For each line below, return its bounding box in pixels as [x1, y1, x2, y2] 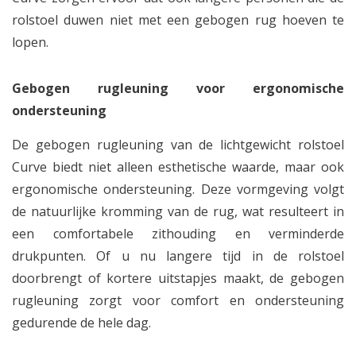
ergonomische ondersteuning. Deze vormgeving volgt [12, 180, 344, 198]
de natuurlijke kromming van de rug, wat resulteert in [12, 203, 344, 220]
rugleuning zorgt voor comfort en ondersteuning [12, 292, 344, 309]
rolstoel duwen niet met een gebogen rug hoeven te [12, 11, 344, 29]
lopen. [12, 33, 48, 51]
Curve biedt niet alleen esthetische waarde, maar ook [12, 158, 344, 176]
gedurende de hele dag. [12, 314, 151, 331]
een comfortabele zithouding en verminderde [12, 225, 344, 242]
